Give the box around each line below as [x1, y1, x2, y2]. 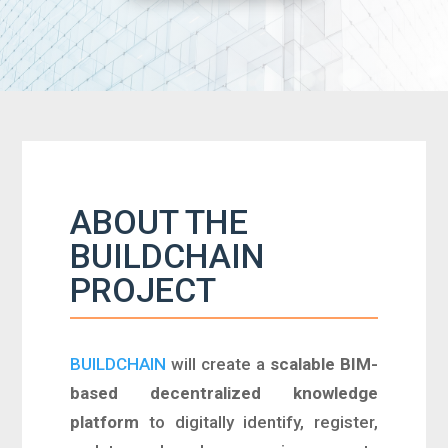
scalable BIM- [269, 354, 378, 374]
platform [70, 412, 140, 432]
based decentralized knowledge [70, 383, 378, 403]
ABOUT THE [70, 202, 249, 242]
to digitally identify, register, [139, 412, 378, 432]
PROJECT [70, 270, 217, 310]
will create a [166, 354, 270, 374]
